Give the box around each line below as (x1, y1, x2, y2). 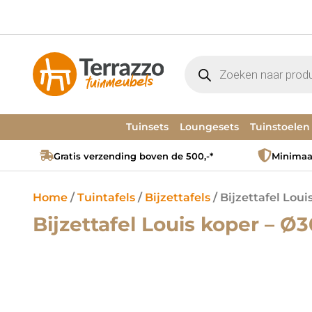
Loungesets (180, 120, 239, 133)
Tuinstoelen (250, 120, 310, 133)
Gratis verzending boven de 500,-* (54, 150, 213, 162)
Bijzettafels (145, 191, 210, 204)
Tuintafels (77, 191, 135, 204)
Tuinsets (126, 120, 169, 133)
